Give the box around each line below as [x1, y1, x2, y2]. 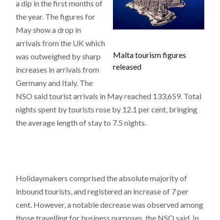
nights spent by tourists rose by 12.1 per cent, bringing [16, 105, 197, 114]
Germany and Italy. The [16, 78, 93, 87]
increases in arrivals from [16, 65, 99, 74]
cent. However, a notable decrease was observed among [16, 200, 203, 209]
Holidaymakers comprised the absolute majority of [16, 173, 187, 183]
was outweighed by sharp [16, 52, 101, 61]
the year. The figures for [16, 12, 95, 21]
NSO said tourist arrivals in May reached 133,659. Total [16, 91, 201, 101]
